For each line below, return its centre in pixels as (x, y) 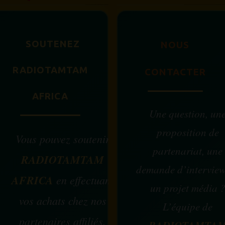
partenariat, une (188, 151)
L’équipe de (188, 206)
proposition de (188, 132)
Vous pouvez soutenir (63, 139)
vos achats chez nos (63, 200)
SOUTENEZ (53, 44)
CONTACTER (175, 72)
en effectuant (83, 180)
